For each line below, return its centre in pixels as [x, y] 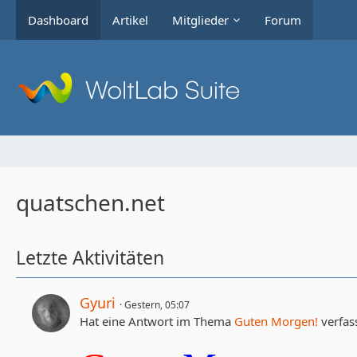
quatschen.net [90, 202]
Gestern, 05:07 [157, 305]
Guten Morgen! [276, 321]
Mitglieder [200, 20]
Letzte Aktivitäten [90, 257]
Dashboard [58, 20]
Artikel [130, 20]
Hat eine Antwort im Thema [157, 321]
